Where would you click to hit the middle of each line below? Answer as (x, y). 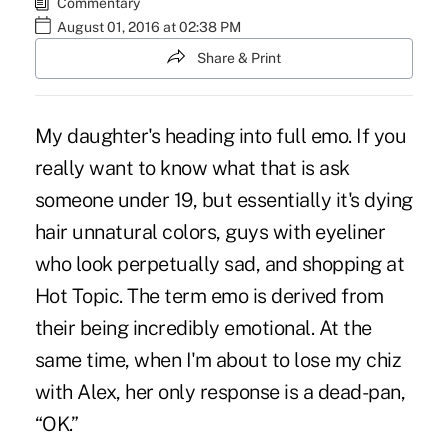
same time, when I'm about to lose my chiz (218, 360)
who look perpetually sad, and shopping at (219, 264)
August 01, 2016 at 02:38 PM (148, 27)
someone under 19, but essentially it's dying (223, 200)
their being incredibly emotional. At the (203, 328)
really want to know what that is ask (192, 168)
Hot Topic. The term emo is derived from (209, 296)
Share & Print (239, 58)
